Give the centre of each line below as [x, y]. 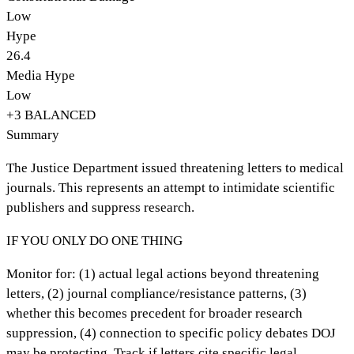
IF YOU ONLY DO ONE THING [94, 240]
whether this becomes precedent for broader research [154, 313]
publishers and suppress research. [100, 207]
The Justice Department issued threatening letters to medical [175, 168]
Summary [33, 134]
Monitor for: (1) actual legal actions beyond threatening [163, 273]
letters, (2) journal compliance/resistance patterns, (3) [156, 293]
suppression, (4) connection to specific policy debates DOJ [171, 333]
